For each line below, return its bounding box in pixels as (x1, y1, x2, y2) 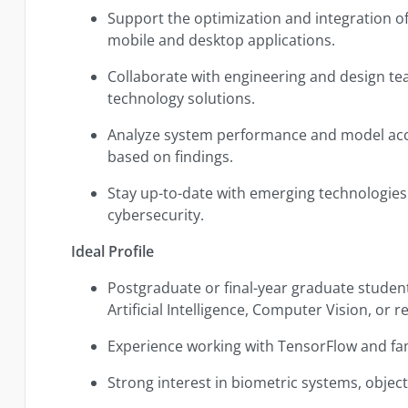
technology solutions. (107, 87, 256, 108)
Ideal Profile (71, 240, 155, 261)
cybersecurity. (107, 204, 205, 225)
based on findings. (107, 146, 234, 167)
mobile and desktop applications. (107, 29, 336, 50)
